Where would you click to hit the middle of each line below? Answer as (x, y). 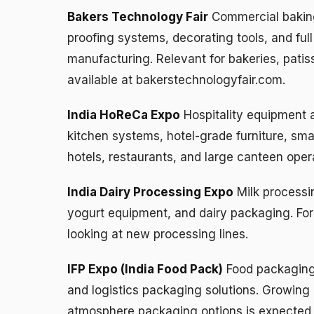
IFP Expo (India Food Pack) (145, 269)
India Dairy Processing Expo (150, 192)
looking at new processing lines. (158, 234)
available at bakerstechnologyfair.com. (176, 80)
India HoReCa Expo (124, 115)
